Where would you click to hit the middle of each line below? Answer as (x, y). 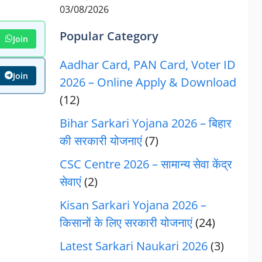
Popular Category (109, 36)
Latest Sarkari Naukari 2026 (133, 246)
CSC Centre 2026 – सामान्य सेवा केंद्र (146, 164)
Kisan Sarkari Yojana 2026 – (133, 205)
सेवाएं (70, 182)
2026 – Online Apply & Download (148, 82)
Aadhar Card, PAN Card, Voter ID (147, 65)
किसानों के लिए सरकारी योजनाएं (126, 223)
